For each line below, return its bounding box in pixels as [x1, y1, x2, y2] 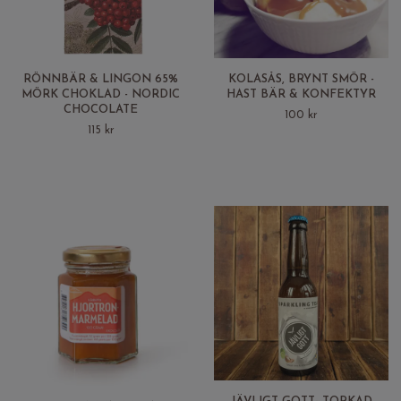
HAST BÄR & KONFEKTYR [226, 88, 376, 100]
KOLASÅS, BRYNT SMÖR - [228, 73, 374, 85]
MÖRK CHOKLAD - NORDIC [21, 88, 180, 100]
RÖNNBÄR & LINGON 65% [23, 73, 178, 85]
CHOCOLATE [64, 103, 138, 115]
